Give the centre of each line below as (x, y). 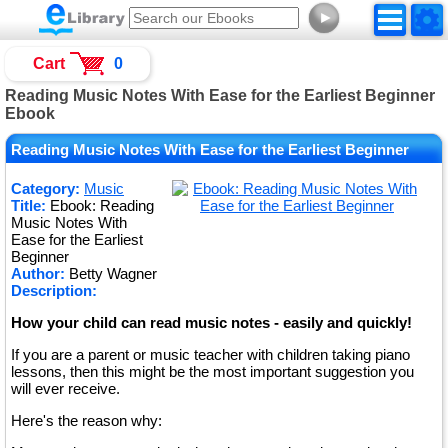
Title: (28, 205)
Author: (38, 273)
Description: (54, 290)
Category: (45, 188)
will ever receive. (65, 388)
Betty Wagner (113, 273)
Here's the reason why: (86, 420)
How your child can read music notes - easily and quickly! (211, 322)
